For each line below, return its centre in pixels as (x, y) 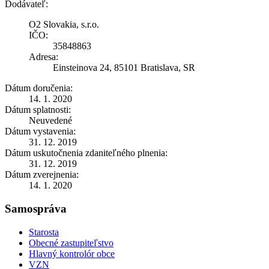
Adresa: (44, 57)
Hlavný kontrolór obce (72, 253)
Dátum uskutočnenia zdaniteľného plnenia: (86, 153)
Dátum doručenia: (39, 88)
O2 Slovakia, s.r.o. (64, 25)
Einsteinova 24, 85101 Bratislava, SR (124, 68)
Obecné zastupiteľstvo (71, 243)
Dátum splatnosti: (38, 110)
